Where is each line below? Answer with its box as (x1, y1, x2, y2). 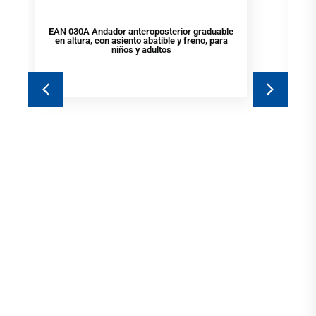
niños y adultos (111, 44, 171, 55)
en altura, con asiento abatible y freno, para (54, 35, 228, 46)
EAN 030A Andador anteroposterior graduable (49, 25, 233, 37)
